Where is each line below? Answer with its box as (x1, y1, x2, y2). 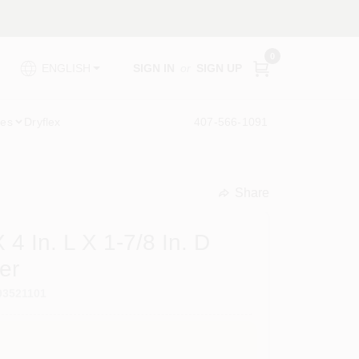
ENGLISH (41, 62, 91, 75)
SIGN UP (196, 61, 242, 75)
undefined (217, 201, 268, 214)
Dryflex (24, 115, 61, 128)
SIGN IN (132, 61, 175, 75)
